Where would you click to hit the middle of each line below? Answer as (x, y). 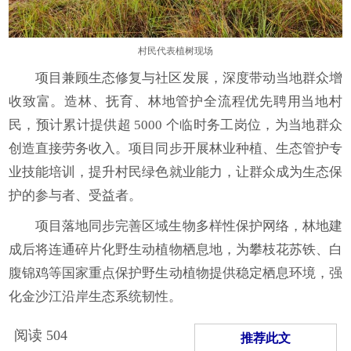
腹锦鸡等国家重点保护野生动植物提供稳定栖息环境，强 (175, 273)
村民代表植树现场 (175, 51)
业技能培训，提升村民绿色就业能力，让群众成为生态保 (175, 172)
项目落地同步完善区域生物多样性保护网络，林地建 (189, 226)
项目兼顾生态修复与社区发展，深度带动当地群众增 (189, 78)
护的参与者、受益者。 (75, 196)
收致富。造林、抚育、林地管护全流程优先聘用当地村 (175, 102)
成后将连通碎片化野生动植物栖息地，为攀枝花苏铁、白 (175, 250)
